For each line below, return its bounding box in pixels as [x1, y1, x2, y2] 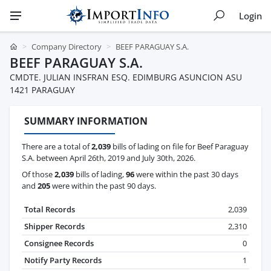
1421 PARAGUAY [10, 84, 75, 96]
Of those [22, 169, 54, 180]
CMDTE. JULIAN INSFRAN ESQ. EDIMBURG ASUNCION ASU [10, 71, 242, 83]
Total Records [24, 204, 75, 215]
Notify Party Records [24, 255, 102, 266]
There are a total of [22, 141, 91, 152]
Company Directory [31, 41, 102, 52]
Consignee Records [24, 238, 94, 249]
